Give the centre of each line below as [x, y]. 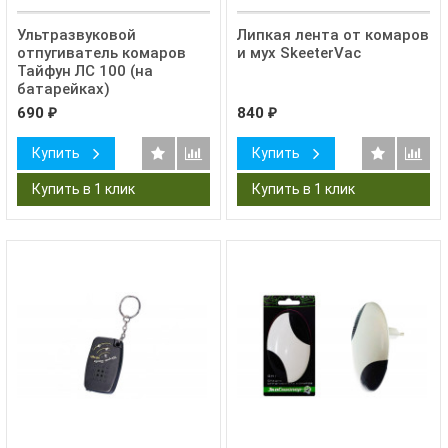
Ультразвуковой [76, 35]
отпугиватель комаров [101, 53]
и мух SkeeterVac [298, 53]
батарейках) [63, 89]
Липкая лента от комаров [332, 35]
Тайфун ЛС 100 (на [84, 71]
